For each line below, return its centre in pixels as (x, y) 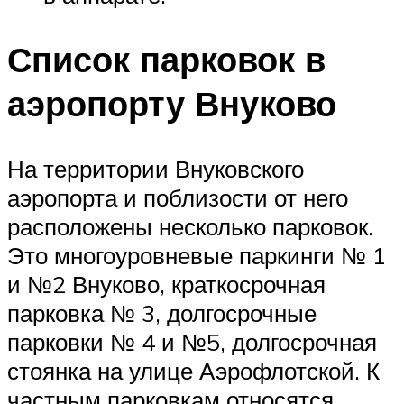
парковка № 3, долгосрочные (162, 313)
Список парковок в (166, 60)
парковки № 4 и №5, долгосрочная (192, 342)
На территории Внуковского (156, 169)
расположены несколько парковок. (190, 227)
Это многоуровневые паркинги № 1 (197, 256)
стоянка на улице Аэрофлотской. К (193, 371)
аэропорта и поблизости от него (178, 198)
